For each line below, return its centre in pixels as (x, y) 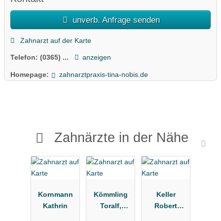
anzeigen (96, 57)
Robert (166, 205)
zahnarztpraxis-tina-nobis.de (103, 74)
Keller (166, 194)
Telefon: (25, 57)
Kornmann (55, 194)
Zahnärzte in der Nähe (121, 138)
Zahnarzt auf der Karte (55, 40)
